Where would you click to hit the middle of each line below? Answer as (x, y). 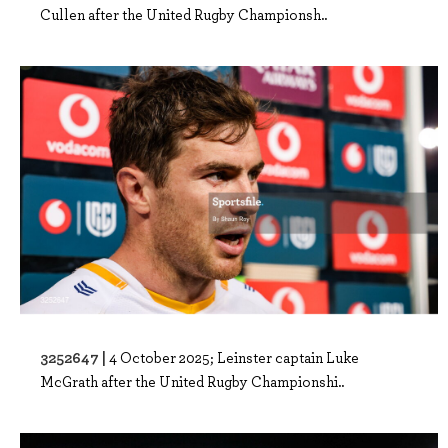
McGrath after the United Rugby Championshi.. (192, 380)
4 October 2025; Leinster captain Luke (234, 356)
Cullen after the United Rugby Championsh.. (183, 13)
